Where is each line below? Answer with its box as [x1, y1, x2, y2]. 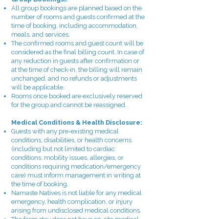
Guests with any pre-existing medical [11, 128, 119, 135]
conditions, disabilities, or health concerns [11, 136, 131, 144]
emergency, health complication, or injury [11, 198, 132, 205]
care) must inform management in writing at [11, 172, 141, 179]
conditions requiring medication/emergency [11, 163, 141, 170]
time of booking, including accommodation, [11, 22, 138, 29]
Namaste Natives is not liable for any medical [11, 189, 142, 197]
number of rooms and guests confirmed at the [11, 13, 145, 21]
